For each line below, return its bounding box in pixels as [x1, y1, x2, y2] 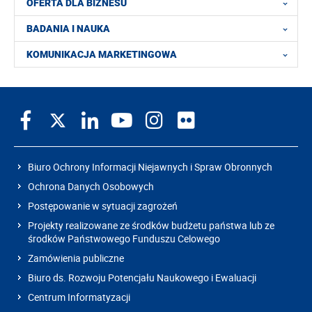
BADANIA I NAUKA [26, 23, 110, 35]
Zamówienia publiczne [28, 251, 124, 265]
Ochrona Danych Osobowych [28, 179, 154, 193]
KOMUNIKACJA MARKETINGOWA [26, 49, 177, 61]
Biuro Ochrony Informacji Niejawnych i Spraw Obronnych [28, 159, 272, 173]
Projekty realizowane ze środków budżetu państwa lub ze [28, 218, 274, 232]
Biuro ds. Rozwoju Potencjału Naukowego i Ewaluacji [28, 270, 256, 284]
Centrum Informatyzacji [28, 290, 130, 304]
